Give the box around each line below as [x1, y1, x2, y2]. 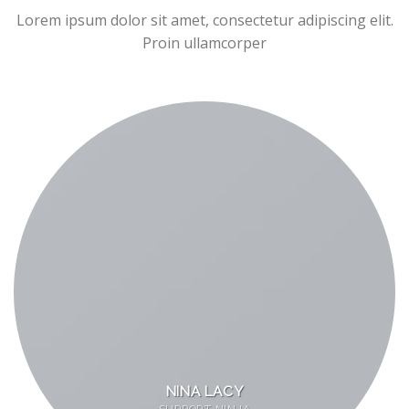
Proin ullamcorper [142, 33, 267, 54]
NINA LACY [165, 383, 244, 400]
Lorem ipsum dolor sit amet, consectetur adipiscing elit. [16, 10, 393, 31]
